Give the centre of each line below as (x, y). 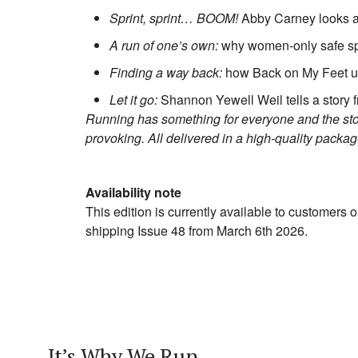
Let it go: (135, 100)
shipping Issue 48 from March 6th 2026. (197, 231)
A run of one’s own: (165, 46)
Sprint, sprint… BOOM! (175, 18)
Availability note (133, 193)
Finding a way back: (167, 73)
